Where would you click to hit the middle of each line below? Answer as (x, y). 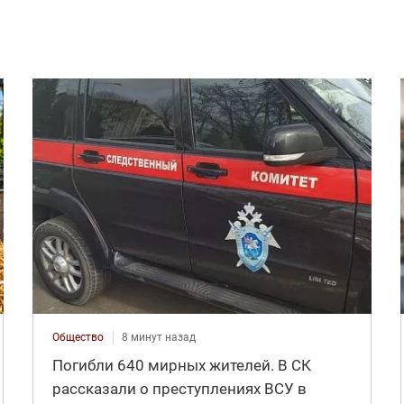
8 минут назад (158, 338)
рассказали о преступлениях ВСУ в (179, 389)
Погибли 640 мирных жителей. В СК (181, 366)
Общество (78, 338)
